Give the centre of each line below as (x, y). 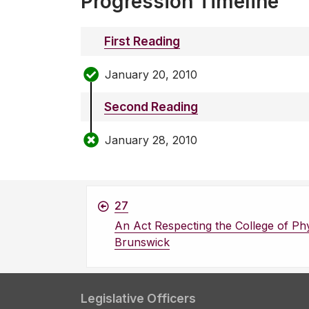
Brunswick (142, 242)
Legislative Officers (138, 299)
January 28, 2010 (151, 140)
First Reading (142, 41)
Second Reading (151, 107)
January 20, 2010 (151, 74)
